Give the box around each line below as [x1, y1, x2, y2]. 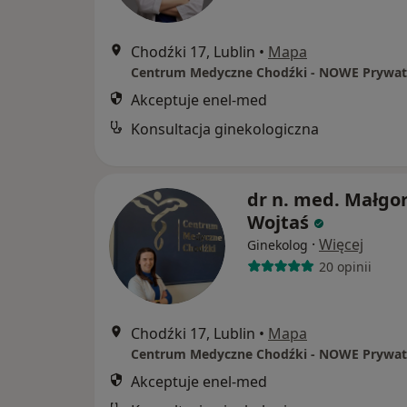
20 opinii [318, 257, 372, 275]
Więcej [319, 234, 363, 255]
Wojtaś [247, 210, 309, 235]
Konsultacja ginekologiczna [131, 119, 319, 140]
